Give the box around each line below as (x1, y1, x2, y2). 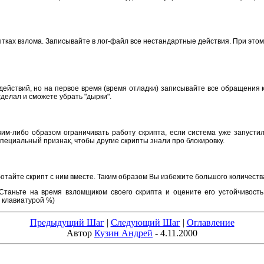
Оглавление (186, 217, 235, 227)
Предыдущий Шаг (29, 217, 104, 227)
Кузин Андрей (94, 227, 153, 238)
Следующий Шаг (110, 217, 180, 227)
